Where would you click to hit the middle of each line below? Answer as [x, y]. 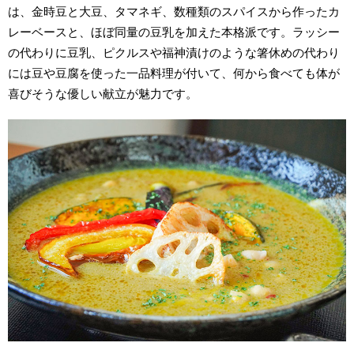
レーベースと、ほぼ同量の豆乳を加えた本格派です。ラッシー [174, 32]
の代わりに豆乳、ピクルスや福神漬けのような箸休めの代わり [174, 53]
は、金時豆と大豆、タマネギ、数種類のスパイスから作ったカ [174, 12]
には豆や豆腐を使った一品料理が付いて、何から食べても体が [174, 73]
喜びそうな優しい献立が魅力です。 [103, 94]
